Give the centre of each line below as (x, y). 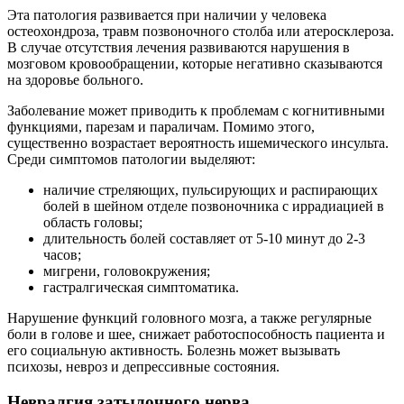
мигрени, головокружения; (127, 271)
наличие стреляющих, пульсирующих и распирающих (211, 190)
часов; (62, 255)
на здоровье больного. (75, 80)
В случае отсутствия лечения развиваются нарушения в (179, 48)
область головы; (93, 223)
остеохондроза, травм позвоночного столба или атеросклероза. (201, 32)
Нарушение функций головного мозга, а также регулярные (189, 318)
